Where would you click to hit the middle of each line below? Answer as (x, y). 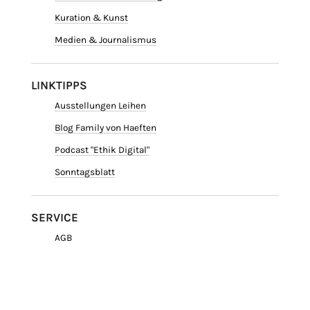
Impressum (79, 282)
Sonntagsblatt (84, 172)
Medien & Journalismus (105, 39)
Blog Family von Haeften (105, 127)
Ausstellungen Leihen (100, 105)
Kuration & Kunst (91, 17)
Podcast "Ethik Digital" (102, 149)
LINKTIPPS (59, 85)
